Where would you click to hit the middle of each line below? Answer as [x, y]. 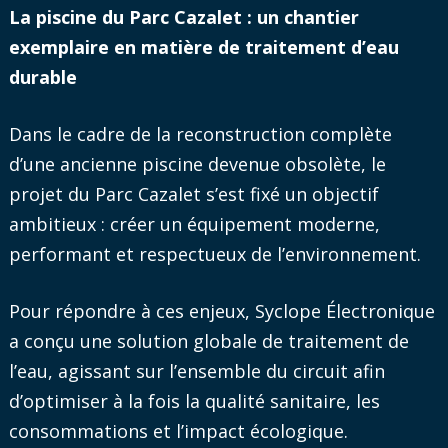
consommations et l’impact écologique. [178, 430]
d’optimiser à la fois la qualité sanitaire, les [194, 400]
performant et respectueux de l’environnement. [214, 253]
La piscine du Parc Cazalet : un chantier [183, 16]
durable [42, 76]
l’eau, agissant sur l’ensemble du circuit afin [196, 370]
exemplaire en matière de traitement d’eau [203, 46]
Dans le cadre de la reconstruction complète [200, 133]
